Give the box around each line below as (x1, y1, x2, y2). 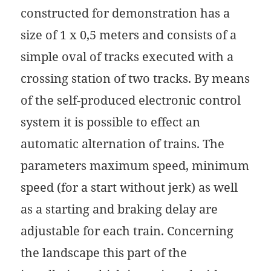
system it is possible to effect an (21, 114, 201, 131)
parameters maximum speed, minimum (21, 157, 250, 174)
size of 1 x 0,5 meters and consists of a (21, 27, 237, 44)
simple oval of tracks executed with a (21, 48, 234, 65)
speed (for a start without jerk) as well (21, 179, 238, 196)
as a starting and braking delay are (21, 201, 218, 218)
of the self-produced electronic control (21, 92, 241, 109)
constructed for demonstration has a (21, 5, 230, 22)
